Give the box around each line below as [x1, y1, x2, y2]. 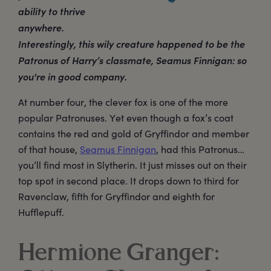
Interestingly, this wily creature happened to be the [18, 37, 245, 51]
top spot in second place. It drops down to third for [18, 174, 239, 188]
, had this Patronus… [156, 143, 244, 156]
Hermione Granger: [18, 241, 219, 266]
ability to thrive [18, 4, 85, 18]
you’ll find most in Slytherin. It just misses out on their [18, 158, 247, 172]
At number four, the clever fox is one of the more [18, 96, 228, 109]
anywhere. [18, 21, 64, 34]
